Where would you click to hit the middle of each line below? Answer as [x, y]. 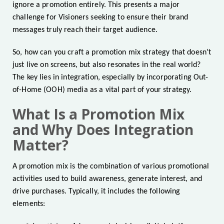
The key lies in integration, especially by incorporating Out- [110, 78]
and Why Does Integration [103, 130]
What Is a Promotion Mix [98, 114]
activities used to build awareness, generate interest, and [107, 179]
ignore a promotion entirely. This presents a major [96, 5]
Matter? [40, 145]
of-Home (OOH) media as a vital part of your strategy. [102, 90]
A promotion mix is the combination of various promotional [111, 167]
